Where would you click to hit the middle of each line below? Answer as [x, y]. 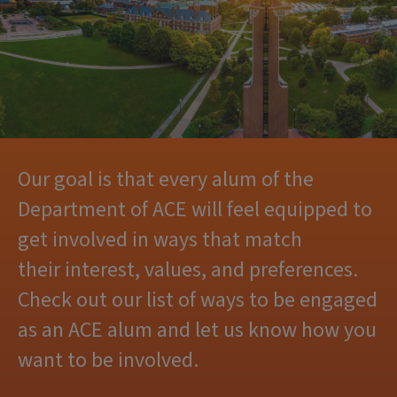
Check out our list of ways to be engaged [198, 300]
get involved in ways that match [160, 240]
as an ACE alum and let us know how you [197, 330]
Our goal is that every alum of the [166, 179]
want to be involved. [110, 360]
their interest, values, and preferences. [188, 270]
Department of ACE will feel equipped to [195, 210]
